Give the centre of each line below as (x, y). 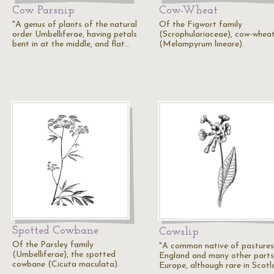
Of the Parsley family (53, 245)
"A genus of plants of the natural (75, 25)
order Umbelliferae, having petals (75, 35)
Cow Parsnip (43, 11)
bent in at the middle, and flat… (71, 44)
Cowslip (179, 232)
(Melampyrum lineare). (202, 44)
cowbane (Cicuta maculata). (66, 265)
